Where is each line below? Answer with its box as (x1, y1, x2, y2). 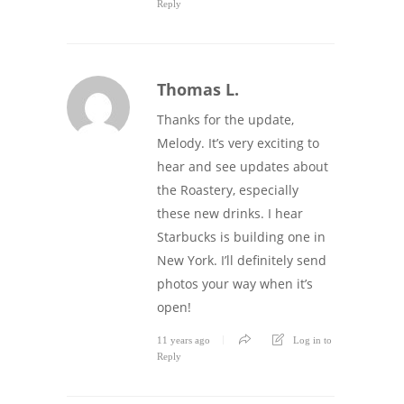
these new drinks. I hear (157, 205, 303, 223)
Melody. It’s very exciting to (157, 134, 319, 152)
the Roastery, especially (157, 181, 298, 199)
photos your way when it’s (157, 275, 313, 293)
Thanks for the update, (157, 111, 294, 129)
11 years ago (157, 335, 210, 346)
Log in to (293, 335, 332, 346)
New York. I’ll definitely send (157, 252, 326, 270)
